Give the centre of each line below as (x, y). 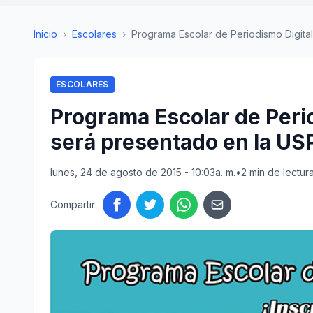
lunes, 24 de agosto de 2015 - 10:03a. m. (143, 172)
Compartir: (74, 204)
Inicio (45, 34)
